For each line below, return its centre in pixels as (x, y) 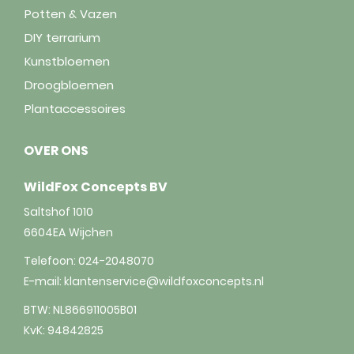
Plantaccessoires (75, 108)
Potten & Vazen (71, 13)
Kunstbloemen (67, 61)
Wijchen (91, 232)
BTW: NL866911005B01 (80, 309)
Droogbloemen (69, 85)
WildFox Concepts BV (96, 186)
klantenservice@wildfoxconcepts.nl (164, 281)
